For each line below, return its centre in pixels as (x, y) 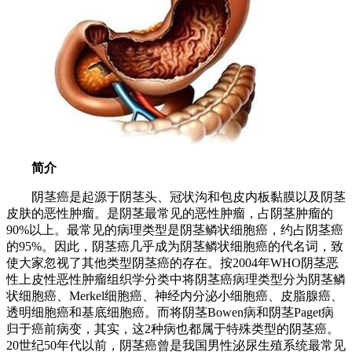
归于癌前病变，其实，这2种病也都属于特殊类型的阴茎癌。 (173, 329)
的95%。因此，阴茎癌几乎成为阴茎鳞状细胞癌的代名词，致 (175, 246)
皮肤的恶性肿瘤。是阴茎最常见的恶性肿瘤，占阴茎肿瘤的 (170, 213)
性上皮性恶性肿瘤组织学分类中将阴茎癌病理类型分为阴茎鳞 (176, 279)
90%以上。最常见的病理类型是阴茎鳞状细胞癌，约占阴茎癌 (175, 230)
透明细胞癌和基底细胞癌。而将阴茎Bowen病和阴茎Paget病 (170, 312)
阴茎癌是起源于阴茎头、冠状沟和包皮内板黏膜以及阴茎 (176, 197)
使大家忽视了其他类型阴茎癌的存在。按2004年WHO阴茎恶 (172, 263)
